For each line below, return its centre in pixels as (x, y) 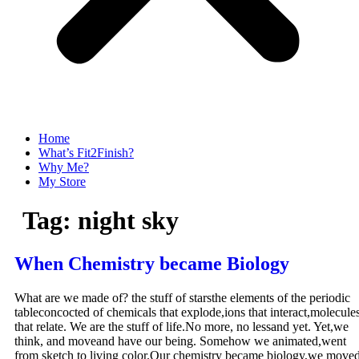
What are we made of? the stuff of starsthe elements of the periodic (182, 297)
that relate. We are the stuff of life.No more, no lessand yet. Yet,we (182, 326)
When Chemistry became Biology (152, 263)
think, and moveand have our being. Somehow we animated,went (180, 341)
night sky (128, 221)
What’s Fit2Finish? (86, 153)
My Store (62, 182)
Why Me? (64, 167)
